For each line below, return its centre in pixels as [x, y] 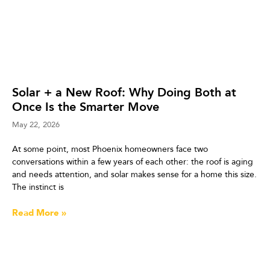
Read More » [39, 212]
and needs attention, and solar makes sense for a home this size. [134, 174]
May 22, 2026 [36, 124]
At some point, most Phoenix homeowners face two [110, 149]
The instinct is [38, 187]
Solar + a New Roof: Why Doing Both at [124, 92]
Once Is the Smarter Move [86, 106]
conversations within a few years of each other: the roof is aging [133, 162]
